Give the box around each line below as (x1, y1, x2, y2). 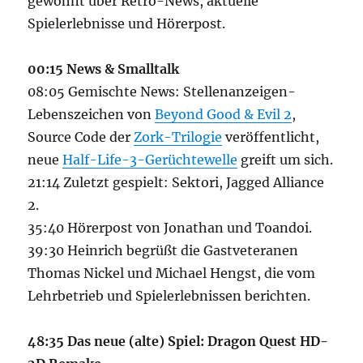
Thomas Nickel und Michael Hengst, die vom (28, 265, 316, 282)
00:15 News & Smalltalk (28, 61, 180, 78)
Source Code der (28, 129, 135, 146)
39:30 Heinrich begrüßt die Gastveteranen (28, 242, 299, 259)
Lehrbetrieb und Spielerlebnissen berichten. (28, 288, 311, 305)
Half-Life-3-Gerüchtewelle (62, 152, 238, 169)
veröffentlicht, (222, 129, 320, 146)
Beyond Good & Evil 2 (155, 106, 293, 123)
